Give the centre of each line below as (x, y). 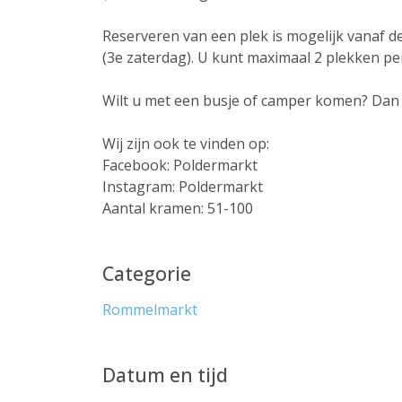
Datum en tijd (165, 375)
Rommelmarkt (150, 310)
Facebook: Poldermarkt (180, 165)
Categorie (147, 273)
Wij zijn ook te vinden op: (186, 144)
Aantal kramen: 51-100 (178, 208)
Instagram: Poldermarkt (183, 187)
